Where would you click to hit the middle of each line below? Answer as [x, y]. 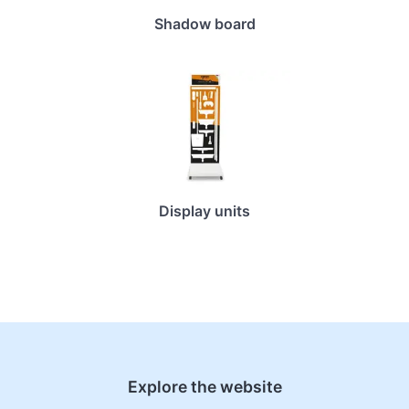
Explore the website [204, 387]
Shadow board [204, 24]
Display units [204, 210]
